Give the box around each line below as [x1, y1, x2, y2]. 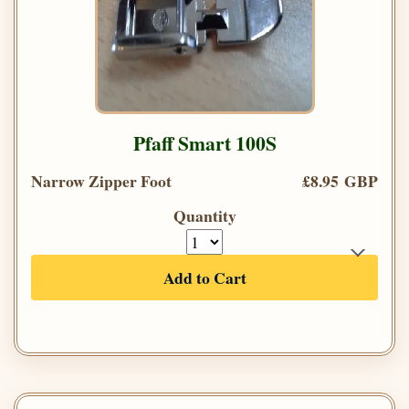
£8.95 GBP [302, 168, 378, 193]
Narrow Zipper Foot [31, 168, 172, 193]
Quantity [173, 203, 236, 227]
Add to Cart [163, 265, 246, 289]
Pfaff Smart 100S [132, 128, 277, 157]
